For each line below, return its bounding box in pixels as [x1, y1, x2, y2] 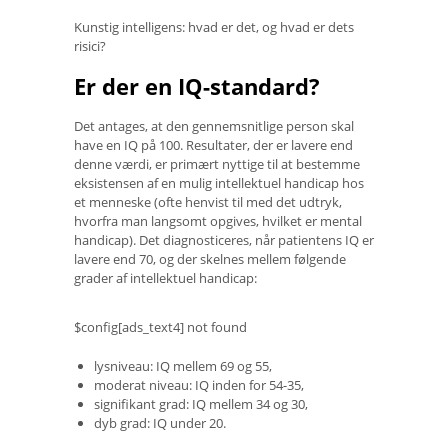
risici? [74, 36, 106, 55]
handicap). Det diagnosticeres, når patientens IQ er [74, 231, 374, 250]
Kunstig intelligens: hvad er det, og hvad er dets [74, 17, 354, 36]
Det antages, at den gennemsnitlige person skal [74, 117, 354, 136]
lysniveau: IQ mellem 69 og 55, [94, 357, 272, 376]
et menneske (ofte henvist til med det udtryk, [74, 193, 342, 212]
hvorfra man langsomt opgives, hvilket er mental [74, 212, 362, 231]
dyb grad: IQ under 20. [94, 414, 226, 433]
